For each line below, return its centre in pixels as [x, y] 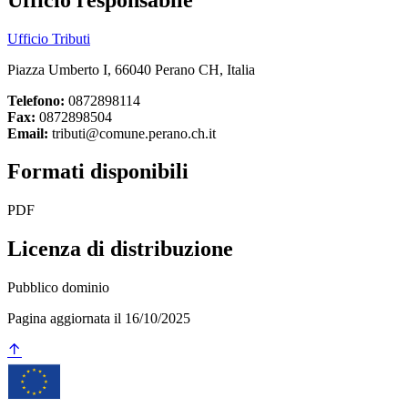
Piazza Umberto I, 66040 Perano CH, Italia [131, 69]
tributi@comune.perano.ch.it [132, 133]
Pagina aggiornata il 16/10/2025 [99, 319]
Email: [28, 133]
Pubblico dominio [58, 288]
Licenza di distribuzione [120, 249]
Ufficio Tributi [49, 38]
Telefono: [36, 100]
